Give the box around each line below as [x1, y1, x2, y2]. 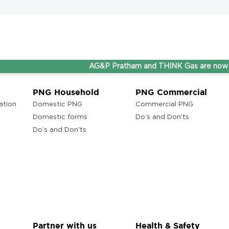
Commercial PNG [135, 101, 194, 108]
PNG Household [33, 87, 100, 97]
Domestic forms [33, 114, 88, 121]
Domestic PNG [33, 101, 83, 108]
